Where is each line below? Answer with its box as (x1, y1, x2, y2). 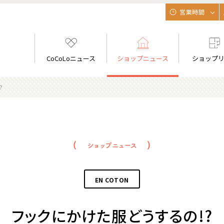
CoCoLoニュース (46, 53, 95, 63)
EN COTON (95, 175, 129, 184)
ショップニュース (117, 53, 169, 63)
